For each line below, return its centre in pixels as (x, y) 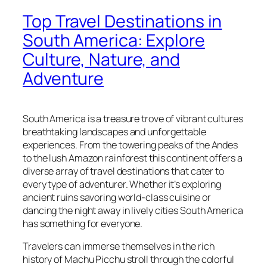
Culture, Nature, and (101, 59)
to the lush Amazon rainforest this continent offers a (133, 158)
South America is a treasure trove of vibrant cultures (133, 118)
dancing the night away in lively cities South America (133, 210)
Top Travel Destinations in (122, 21)
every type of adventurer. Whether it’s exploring (122, 184)
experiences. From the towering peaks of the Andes (131, 145)
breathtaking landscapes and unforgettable (114, 131)
